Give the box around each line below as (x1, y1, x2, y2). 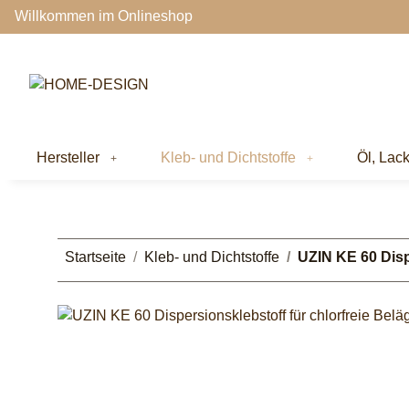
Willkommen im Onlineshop (15, 8, 193, 25)
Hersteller (37, 149, 100, 165)
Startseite (65, 248, 126, 265)
